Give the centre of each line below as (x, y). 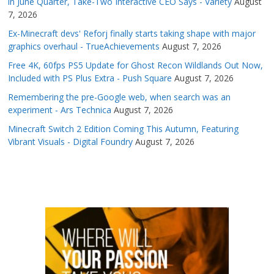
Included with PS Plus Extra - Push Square (90, 78)
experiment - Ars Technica (60, 110)
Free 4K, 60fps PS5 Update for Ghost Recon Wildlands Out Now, (136, 65)
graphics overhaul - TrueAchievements (84, 46)
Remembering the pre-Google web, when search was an (120, 97)
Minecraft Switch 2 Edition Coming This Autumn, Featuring (124, 129)
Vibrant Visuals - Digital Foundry (71, 142)
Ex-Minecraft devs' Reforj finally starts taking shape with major (132, 34)
